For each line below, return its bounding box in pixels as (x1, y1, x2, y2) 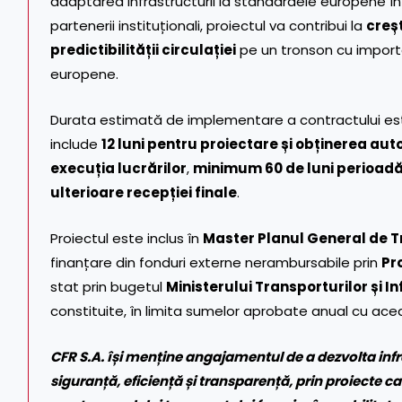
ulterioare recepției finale (50, 182, 237, 202)
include (50, 134, 101, 153)
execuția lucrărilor (50, 158, 187, 178)
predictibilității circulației (50, 39, 236, 59)
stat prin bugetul (50, 276, 166, 296)
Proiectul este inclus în (50, 228, 203, 248)
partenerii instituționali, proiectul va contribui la (50, 15, 366, 35)
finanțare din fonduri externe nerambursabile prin (50, 252, 381, 272)
